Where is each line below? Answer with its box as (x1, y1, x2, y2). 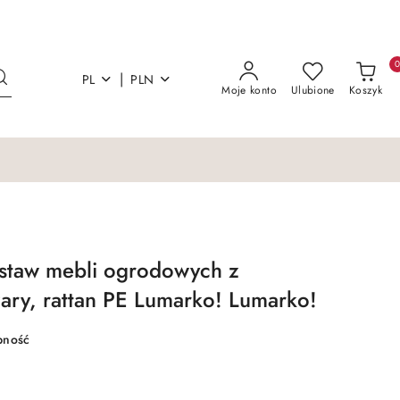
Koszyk (348, 82, 382, 98)
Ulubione (290, 82, 335, 98)
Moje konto (221, 82, 277, 98)
